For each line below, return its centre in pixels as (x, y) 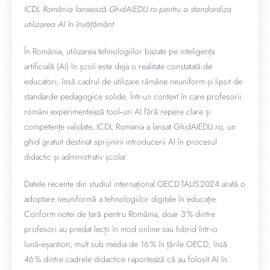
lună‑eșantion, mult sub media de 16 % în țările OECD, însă (126, 244)
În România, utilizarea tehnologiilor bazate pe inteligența (119, 51)
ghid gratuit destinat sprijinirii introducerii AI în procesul (121, 142)
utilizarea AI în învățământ (69, 24)
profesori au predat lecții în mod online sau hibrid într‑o (121, 229)
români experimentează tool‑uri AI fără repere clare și (118, 111)
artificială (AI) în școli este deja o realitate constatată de (118, 66)
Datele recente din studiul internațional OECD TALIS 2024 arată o (135, 184)
